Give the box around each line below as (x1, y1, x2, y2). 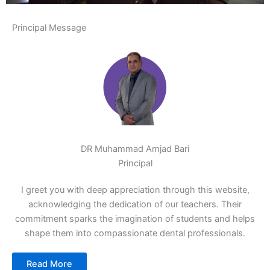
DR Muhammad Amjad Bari (81, 143, 189, 154)
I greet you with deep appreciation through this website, (20, 184, 250, 195)
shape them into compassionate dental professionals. (25, 228, 245, 239)
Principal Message (12, 22, 86, 33)
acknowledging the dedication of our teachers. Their (28, 199, 242, 210)
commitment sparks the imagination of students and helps (15, 213, 255, 224)
